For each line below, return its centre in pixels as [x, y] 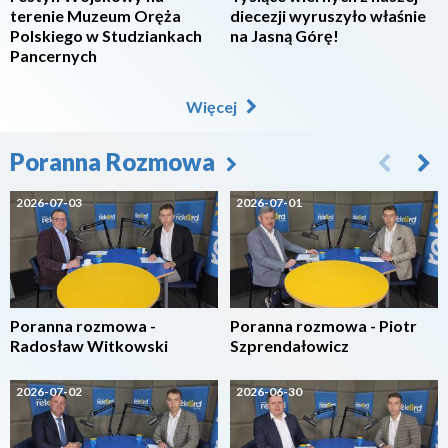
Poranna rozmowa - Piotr [323, 326]
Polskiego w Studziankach [106, 36]
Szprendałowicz [289, 346]
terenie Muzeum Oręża [95, 16]
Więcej [212, 107]
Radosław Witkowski [89, 346]
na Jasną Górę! [284, 36]
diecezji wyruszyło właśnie [328, 16]
